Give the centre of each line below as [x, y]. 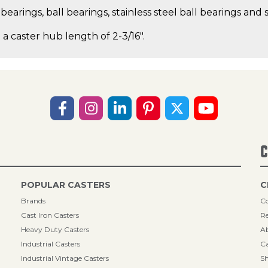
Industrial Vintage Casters [65, 258]
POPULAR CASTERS [66, 185]
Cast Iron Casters [50, 215]
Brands [33, 201]
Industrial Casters [51, 244]
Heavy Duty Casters [55, 229]
